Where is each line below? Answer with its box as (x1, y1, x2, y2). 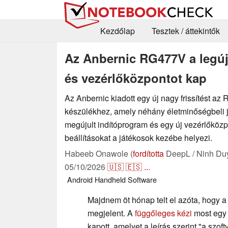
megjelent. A (88, 207, 135, 219)
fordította (133, 147, 164, 159)
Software (128, 174, 157, 185)
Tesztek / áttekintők (151, 25, 220, 37)
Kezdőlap (100, 25, 135, 37)
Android (67, 174, 93, 185)
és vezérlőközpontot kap (65, 69, 207, 87)
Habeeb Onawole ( (65, 147, 133, 159)
